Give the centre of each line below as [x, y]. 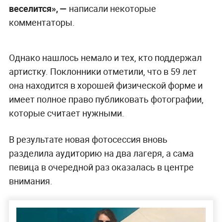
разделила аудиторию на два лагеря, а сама [101, 153]
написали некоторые [111, 8]
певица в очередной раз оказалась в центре [101, 167]
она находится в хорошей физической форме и [106, 85]
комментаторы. [42, 22]
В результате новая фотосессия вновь [88, 139]
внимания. [30, 181]
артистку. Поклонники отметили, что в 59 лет [103, 71]
